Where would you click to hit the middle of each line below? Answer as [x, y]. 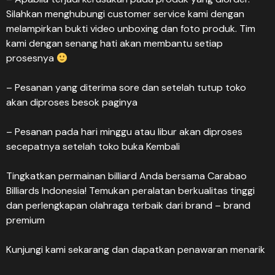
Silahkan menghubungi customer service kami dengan [125, 14]
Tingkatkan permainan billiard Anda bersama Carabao [126, 176]
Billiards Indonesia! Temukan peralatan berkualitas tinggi [130, 191]
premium [25, 220]
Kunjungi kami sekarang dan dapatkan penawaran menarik [136, 250]
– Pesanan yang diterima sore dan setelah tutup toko [126, 87]
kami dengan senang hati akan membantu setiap [114, 43]
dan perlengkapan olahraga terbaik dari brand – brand [128, 205]
